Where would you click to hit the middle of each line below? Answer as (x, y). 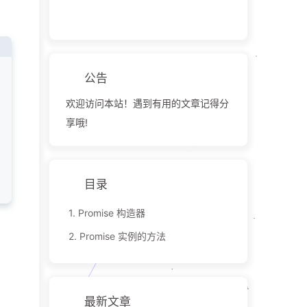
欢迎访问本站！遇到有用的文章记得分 (147, 103)
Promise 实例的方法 (122, 236)
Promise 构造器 (111, 212)
